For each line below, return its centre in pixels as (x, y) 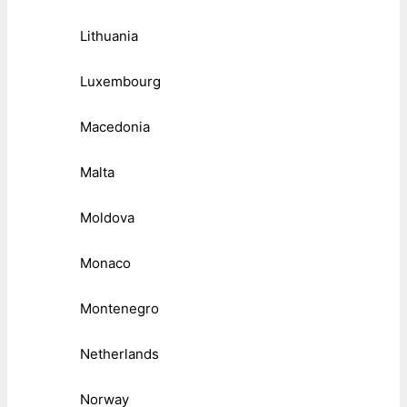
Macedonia (115, 127)
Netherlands (119, 354)
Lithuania (109, 36)
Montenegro (119, 309)
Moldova (107, 218)
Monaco (105, 263)
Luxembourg (120, 82)
